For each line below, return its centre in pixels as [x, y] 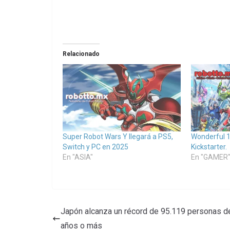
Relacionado [81, 54]
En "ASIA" [78, 157]
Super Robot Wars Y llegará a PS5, [118, 137]
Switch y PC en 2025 [95, 147]
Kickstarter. [209, 147]
